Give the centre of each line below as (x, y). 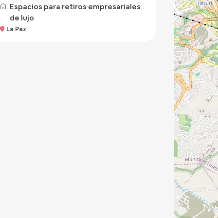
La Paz (16, 29)
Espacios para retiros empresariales (75, 7)
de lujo (22, 18)
